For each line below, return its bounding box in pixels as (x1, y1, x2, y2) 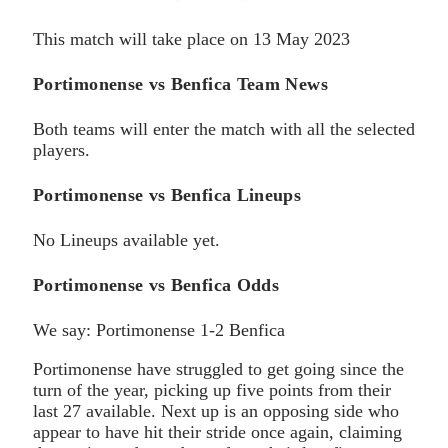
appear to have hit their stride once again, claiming (33, 421, 402, 442)
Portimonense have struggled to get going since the (33, 358, 404, 379)
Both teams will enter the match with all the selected (33, 119, 415, 140)
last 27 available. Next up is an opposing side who (33, 400, 399, 421)
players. (33, 140, 90, 161)
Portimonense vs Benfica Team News (33, 74, 328, 95)
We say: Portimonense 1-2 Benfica (33, 319, 285, 340)
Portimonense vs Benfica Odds (33, 274, 280, 295)
